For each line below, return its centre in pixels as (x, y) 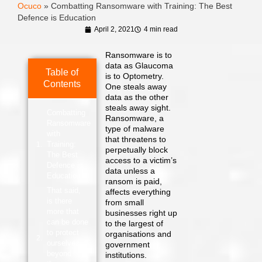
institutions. (126, 255)
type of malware (135, 129)
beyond (59, 253)
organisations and (139, 234)
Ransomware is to (139, 55)
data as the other (137, 97)
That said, (63, 190)
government (128, 244)
